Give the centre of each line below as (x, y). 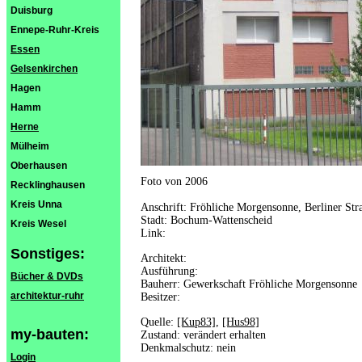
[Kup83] (196, 322)
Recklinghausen (48, 185)
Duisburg (32, 11)
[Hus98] (241, 322)
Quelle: (159, 322)
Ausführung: (169, 271)
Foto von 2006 (174, 181)
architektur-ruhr (47, 296)
